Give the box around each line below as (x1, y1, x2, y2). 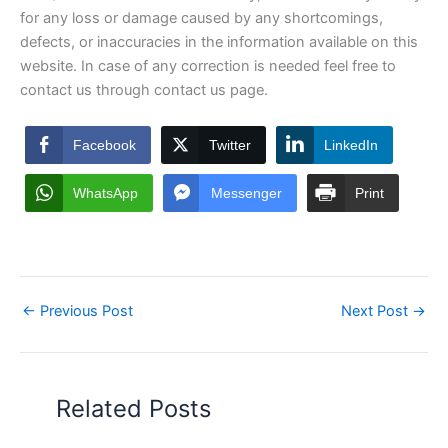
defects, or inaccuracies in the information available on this (20, 33, 418, 52)
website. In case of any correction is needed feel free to (20, 57, 396, 76)
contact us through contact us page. (20, 81, 268, 100)
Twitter (209, 136, 251, 153)
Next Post (341, 301, 412, 320)
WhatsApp (73, 184, 138, 201)
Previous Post (36, 301, 133, 320)
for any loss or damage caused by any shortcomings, (20, 9, 383, 28)
